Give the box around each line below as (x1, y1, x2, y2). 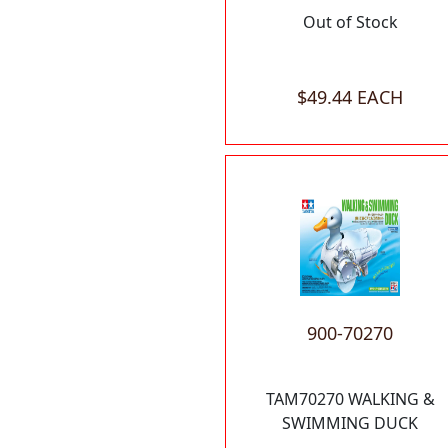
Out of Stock (302, 10, 398, 33)
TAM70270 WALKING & (265, 388, 435, 411)
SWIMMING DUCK (282, 412, 418, 435)
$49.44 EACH (297, 84, 403, 109)
